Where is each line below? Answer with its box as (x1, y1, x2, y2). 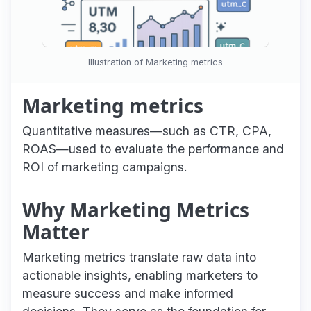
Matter (22, 218, 90, 245)
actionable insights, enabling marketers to (22, 267, 258, 283)
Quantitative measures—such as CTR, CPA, (22, 123, 271, 138)
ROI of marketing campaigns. (22, 159, 187, 174)
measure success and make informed (22, 285, 233, 301)
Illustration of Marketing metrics (88, 57, 223, 68)
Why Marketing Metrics (22, 196, 249, 223)
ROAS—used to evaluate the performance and (22, 141, 284, 156)
